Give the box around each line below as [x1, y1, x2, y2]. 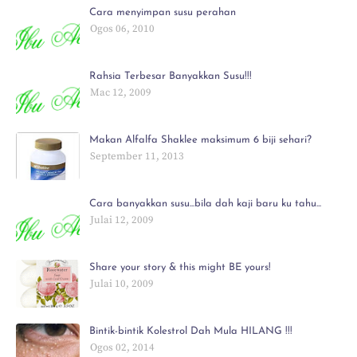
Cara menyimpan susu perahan [89, 6, 236, 18]
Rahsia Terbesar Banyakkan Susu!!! [89, 70, 252, 81]
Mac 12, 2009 [90, 85, 151, 99]
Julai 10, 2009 [90, 277, 154, 290]
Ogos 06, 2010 [90, 22, 155, 35]
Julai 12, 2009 [90, 213, 154, 226]
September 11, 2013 [90, 149, 184, 163]
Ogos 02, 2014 [90, 340, 155, 354]
